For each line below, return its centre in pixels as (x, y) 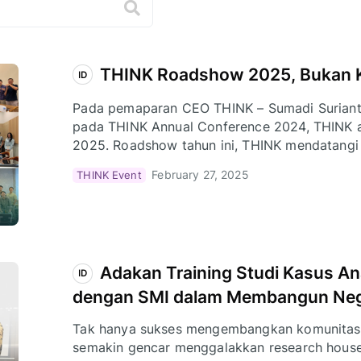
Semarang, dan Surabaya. (152, 164)
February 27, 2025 (200, 175)
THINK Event (109, 174)
